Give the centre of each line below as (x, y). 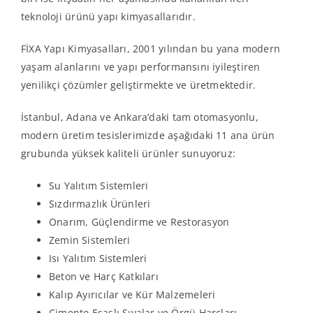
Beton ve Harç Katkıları (104, 276)
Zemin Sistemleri (90, 240)
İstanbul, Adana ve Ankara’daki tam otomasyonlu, (140, 117)
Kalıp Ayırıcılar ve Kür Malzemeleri (132, 294)
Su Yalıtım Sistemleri (99, 185)
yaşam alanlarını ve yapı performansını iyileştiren (141, 66)
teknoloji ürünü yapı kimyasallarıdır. (108, 16)
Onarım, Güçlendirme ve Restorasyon (139, 221)
